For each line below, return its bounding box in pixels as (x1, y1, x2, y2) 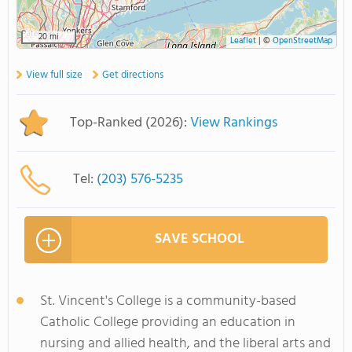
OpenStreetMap (273, 35, 332, 48)
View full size (26, 67, 82, 83)
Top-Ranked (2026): (70, 112, 190, 134)
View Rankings (190, 112, 277, 134)
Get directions (102, 67, 163, 83)
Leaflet (230, 35, 256, 48)
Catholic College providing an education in (40, 311, 295, 334)
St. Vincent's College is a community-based (40, 290, 296, 313)
